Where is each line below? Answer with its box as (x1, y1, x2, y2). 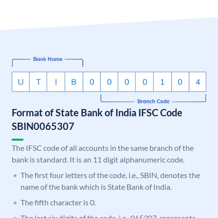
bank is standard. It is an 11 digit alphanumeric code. (12, 155, 184, 164)
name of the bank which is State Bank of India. (20, 182, 172, 192)
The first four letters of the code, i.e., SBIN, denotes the (20, 170, 200, 180)
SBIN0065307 (12, 120, 74, 132)
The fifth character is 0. (20, 198, 96, 207)
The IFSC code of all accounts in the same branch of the (12, 143, 194, 153)
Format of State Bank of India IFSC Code (12, 107, 182, 119)
